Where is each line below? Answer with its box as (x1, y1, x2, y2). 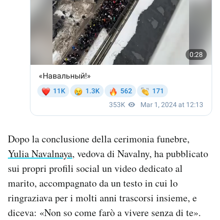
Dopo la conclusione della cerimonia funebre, (8, 132, 190, 145)
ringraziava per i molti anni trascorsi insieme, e (8, 191, 197, 204)
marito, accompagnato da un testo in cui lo (8, 176, 178, 190)
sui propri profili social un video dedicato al (8, 161, 183, 175)
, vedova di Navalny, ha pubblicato (72, 146, 208, 160)
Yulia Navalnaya (8, 146, 72, 160)
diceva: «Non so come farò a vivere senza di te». (8, 205, 201, 219)
